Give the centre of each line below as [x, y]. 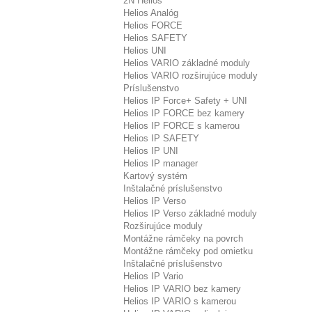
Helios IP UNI [151, 151]
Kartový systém [155, 176]
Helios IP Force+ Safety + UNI [185, 101]
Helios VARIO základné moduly [187, 63]
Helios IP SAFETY [161, 138]
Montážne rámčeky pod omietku [188, 251]
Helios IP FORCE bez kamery [184, 113]
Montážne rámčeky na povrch [183, 239]
